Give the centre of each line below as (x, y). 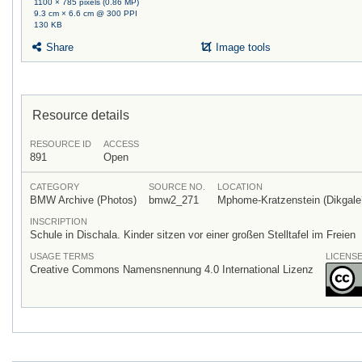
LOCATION (240, 187)
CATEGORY (55, 187)
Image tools (242, 48)
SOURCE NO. (177, 187)
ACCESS (121, 144)
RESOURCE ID (61, 144)
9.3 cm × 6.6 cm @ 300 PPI (86, 13)
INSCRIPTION (59, 222)
